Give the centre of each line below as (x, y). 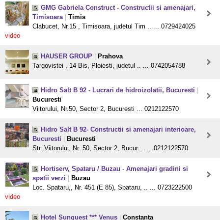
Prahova (110, 56)
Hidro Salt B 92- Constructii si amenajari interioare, (118, 130)
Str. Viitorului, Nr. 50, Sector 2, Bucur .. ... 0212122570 (110, 148)
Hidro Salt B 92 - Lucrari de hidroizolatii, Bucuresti (118, 90)
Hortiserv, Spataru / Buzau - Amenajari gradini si (114, 169)
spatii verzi (49, 178)
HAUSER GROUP (67, 56)
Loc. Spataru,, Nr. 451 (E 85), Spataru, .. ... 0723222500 (112, 188)
